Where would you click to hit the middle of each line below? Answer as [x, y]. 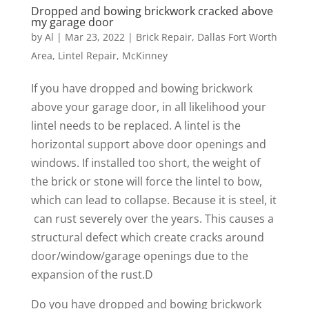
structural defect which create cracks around [147, 238]
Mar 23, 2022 [94, 37]
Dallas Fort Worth [237, 37]
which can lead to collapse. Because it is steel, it [153, 200]
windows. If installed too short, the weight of [145, 163]
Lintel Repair [87, 56]
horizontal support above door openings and [148, 144]
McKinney [144, 56]
